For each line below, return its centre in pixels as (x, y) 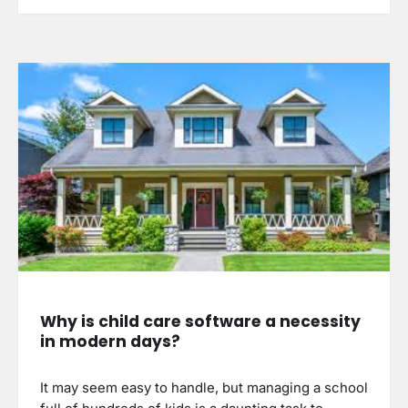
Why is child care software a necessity (200, 322)
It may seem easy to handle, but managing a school (204, 388)
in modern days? (110, 342)
